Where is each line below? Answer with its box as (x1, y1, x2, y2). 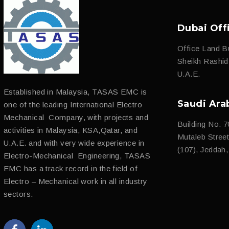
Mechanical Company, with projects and (4, 113, 149, 122)
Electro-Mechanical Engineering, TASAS (4, 151, 151, 161)
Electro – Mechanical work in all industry (4, 177, 148, 186)
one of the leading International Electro (4, 100, 142, 109)
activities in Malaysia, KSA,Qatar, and (4, 126, 138, 135)
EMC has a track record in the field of (4, 164, 138, 173)
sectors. (4, 190, 33, 199)
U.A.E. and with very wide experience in (4, 139, 145, 148)
